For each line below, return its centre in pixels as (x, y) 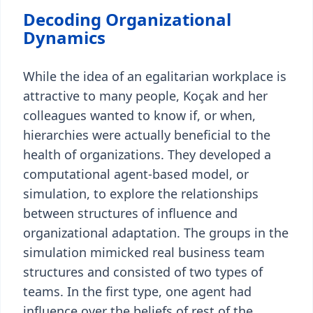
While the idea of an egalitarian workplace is (155, 76)
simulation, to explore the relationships (141, 194)
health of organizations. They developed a (147, 154)
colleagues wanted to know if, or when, (139, 115)
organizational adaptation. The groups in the (156, 233)
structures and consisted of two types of (143, 272)
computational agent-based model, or (136, 174)
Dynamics (64, 37)
